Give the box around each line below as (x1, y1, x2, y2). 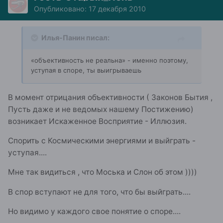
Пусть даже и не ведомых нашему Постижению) (8, 104, 194, 114)
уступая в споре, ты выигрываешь (31, 66, 141, 75)
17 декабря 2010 (89, 4, 146, 13)
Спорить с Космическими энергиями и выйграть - (8, 136, 196, 146)
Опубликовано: (34, 4, 89, 13)
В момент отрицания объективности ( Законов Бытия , (8, 92, 213, 102)
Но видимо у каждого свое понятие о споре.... (8, 207, 181, 217)
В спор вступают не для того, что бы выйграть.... (8, 187, 191, 197)
